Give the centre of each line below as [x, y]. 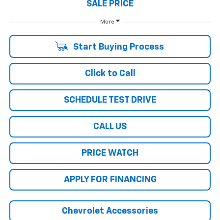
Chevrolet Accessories [110, 211]
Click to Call [110, 74]
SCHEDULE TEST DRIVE [110, 100]
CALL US [110, 127]
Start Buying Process [117, 47]
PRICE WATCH [110, 153]
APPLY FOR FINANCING [110, 180]
